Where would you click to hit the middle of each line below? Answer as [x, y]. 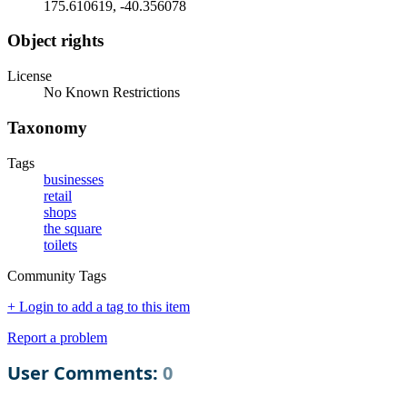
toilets [60, 244]
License [30, 76]
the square [73, 228]
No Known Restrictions [112, 93]
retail [58, 195]
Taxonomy [47, 127]
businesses [74, 179]
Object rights [55, 41]
